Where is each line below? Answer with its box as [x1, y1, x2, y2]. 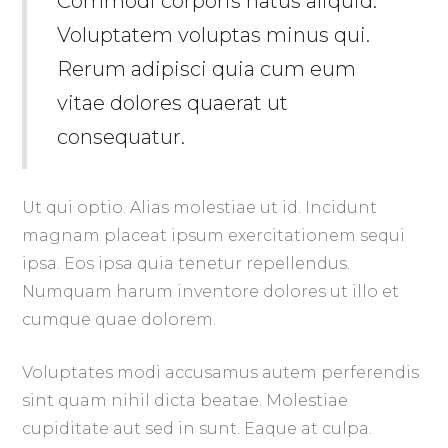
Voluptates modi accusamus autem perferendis [22, 362, 420, 382]
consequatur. [57, 124, 186, 149]
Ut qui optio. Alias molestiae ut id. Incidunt [22, 197, 378, 217]
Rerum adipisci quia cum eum [57, 56, 357, 81]
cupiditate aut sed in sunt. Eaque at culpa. [22, 418, 373, 438]
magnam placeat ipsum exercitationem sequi [22, 225, 406, 245]
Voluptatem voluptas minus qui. [57, 22, 371, 47]
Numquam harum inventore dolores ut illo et [22, 281, 400, 301]
